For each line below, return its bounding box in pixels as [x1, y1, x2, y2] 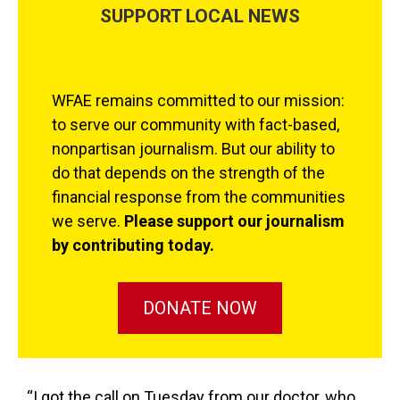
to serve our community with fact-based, [51, 115, 339, 134]
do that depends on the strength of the [51, 163, 325, 182]
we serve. [51, 212, 124, 230]
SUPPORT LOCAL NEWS [100, 4, 300, 27]
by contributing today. [51, 236, 214, 254]
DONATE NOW [143, 297, 257, 319]
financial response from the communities [51, 187, 346, 206]
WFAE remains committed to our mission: [51, 91, 345, 110]
